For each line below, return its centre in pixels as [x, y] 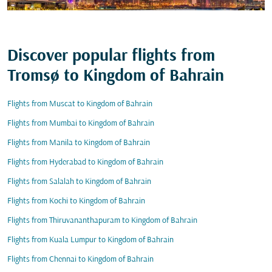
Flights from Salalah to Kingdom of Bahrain [79, 182]
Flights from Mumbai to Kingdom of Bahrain [81, 124]
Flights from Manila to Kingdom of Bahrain [79, 143]
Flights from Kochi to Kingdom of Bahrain [76, 201]
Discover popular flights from [111, 56]
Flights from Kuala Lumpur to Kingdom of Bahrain [90, 240]
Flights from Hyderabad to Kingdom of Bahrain [85, 162]
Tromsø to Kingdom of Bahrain [116, 76]
